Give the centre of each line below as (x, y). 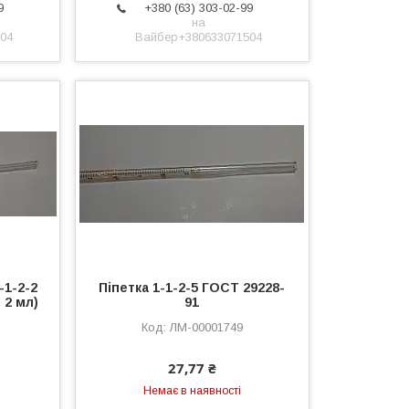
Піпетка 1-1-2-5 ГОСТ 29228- (192, 287)
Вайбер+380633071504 (199, 37)
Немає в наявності (192, 390)
